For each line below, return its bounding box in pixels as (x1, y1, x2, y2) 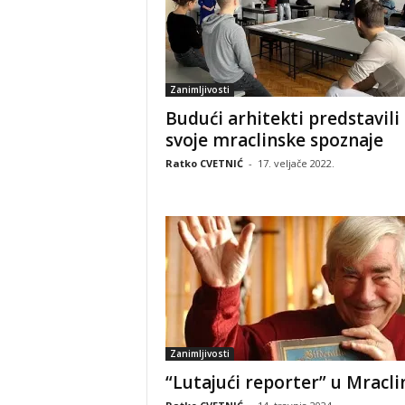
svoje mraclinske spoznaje (165, 127, 383, 152)
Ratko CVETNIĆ (165, 155, 243, 170)
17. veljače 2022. (257, 155, 334, 170)
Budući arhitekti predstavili (165, 106, 400, 130)
